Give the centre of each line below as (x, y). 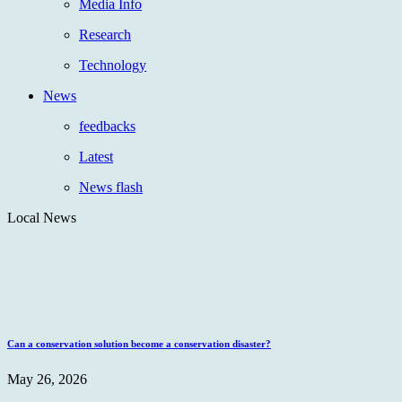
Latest (96, 156)
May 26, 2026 (47, 379)
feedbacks (107, 126)
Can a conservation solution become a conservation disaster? (139, 343)
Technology (113, 65)
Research (105, 34)
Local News (42, 217)
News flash (111, 187)
